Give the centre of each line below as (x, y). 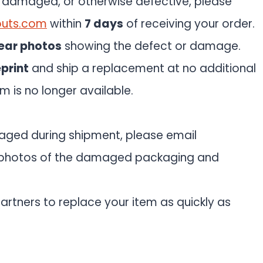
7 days (104, 24)
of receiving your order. (189, 24)
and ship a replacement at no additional (142, 68)
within (66, 24)
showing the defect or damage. (151, 46)
